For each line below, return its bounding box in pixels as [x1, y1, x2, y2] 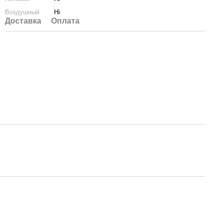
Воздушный [5, 8, 39, 16]
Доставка [5, 17, 41, 25]
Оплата [51, 17, 80, 25]
